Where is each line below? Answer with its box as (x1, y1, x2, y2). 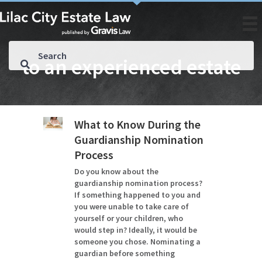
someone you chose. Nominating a (74, 236, 201, 247)
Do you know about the (74, 166, 159, 177)
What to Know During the (74, 117, 201, 132)
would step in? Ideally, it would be (74, 225, 198, 235)
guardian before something (74, 248, 175, 258)
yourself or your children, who (74, 213, 184, 223)
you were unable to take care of (74, 201, 189, 212)
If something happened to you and (74, 189, 201, 200)
